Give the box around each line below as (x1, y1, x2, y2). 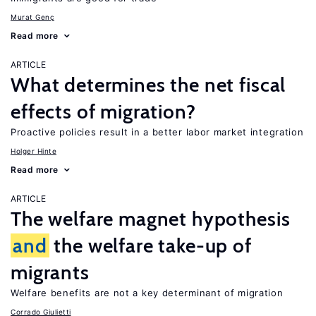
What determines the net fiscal (11, 73, 286, 97)
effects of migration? (11, 99, 196, 123)
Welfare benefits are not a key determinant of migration (11, 287, 284, 298)
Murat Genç (11, 13, 54, 21)
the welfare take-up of (49, 233, 252, 257)
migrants (11, 260, 90, 284)
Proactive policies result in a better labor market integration (11, 126, 304, 138)
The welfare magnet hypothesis (11, 207, 291, 231)
